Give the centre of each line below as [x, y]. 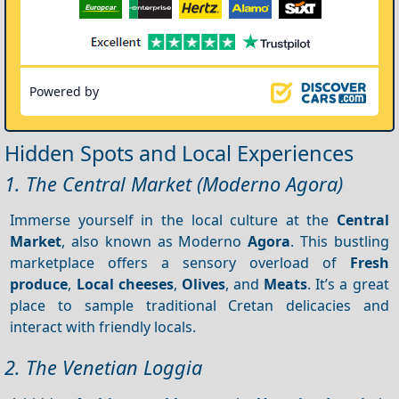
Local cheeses [125, 284]
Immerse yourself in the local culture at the [173, 220]
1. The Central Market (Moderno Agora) [174, 183]
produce [39, 284]
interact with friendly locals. [103, 326]
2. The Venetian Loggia [103, 368]
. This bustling [340, 241]
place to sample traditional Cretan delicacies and [199, 305]
